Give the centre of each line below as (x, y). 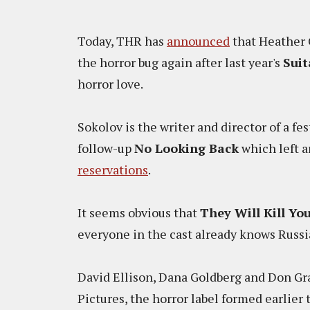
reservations (113, 170)
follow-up (106, 148)
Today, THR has (122, 41)
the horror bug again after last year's (180, 62)
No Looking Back (186, 148)
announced (198, 41)
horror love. (111, 84)
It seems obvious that (139, 212)
